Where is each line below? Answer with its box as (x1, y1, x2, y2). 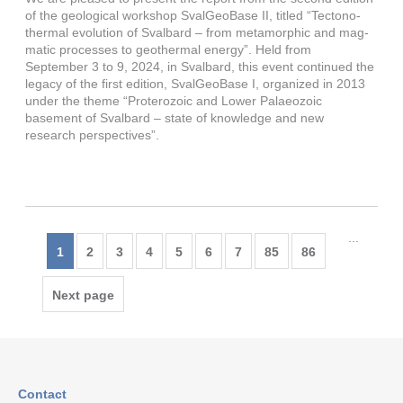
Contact (17, 387, 67, 401)
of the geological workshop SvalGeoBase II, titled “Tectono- (25, 8, 362, 22)
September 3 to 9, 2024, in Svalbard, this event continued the (25, 59, 375, 74)
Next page (52, 288, 115, 302)
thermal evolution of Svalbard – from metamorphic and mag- (25, 25, 370, 40)
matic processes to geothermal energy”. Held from (25, 42, 312, 57)
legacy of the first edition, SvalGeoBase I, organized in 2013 (25, 76, 366, 91)
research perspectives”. (25, 128, 160, 142)
